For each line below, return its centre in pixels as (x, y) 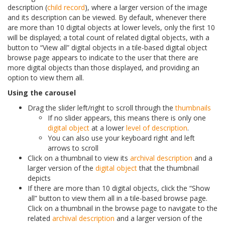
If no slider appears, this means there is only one (127, 118)
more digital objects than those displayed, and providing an (103, 68)
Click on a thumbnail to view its (79, 158)
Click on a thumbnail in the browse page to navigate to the (123, 208)
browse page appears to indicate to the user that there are (103, 58)
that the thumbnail (168, 168)
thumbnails (193, 108)
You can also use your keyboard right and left (121, 138)
